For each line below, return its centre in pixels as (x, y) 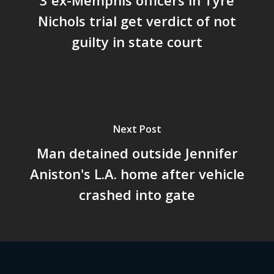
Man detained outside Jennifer (137, 153)
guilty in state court (137, 41)
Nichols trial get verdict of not (137, 20)
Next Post (137, 129)
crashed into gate (137, 194)
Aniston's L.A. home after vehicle (137, 173)
